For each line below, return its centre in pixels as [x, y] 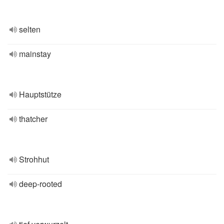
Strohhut [34, 159]
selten [30, 29]
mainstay [35, 54]
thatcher [33, 119]
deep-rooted [40, 184]
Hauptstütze [40, 94]
